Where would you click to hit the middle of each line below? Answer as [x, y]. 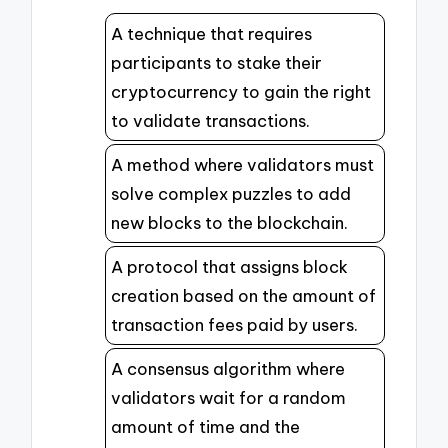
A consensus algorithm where [228, 368]
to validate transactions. [210, 120]
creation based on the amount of [243, 295]
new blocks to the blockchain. [229, 222]
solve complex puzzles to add [231, 193]
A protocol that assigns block [229, 266]
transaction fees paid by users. [234, 324]
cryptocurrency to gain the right [241, 91]
